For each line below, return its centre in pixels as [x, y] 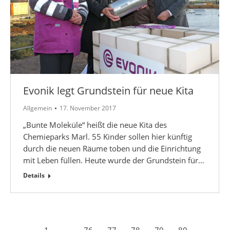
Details [34, 175]
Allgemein [37, 108]
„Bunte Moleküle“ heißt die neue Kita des [95, 124]
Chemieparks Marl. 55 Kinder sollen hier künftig [108, 136]
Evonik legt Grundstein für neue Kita [108, 90]
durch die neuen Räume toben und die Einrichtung [112, 148]
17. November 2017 [88, 108]
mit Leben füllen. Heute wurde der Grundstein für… [114, 160]
